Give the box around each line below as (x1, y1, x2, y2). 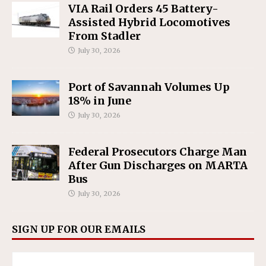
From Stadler (68, 29, 141, 43)
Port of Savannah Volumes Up (68, 80, 230, 94)
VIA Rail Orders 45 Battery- (68, 2, 218, 16)
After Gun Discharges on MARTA (68, 159, 248, 173)
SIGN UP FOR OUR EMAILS (12, 223, 145, 236)
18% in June (68, 94, 131, 108)
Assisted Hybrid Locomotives (68, 15, 230, 30)
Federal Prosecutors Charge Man (68, 145, 247, 159)
